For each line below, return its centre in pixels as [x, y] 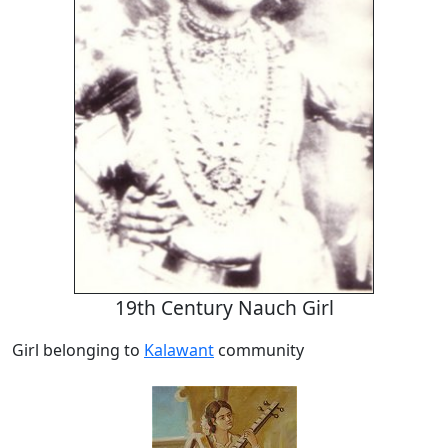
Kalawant [179, 350]
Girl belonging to [78, 350]
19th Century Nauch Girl [224, 308]
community [259, 350]
